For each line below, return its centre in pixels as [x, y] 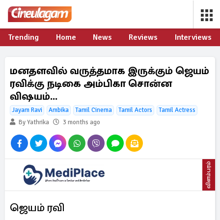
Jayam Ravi [27, 110]
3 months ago [82, 122]
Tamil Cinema [94, 110]
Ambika [59, 110]
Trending [24, 37]
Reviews [143, 37]
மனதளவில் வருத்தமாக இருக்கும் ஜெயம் [110, 71]
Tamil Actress [177, 110]
